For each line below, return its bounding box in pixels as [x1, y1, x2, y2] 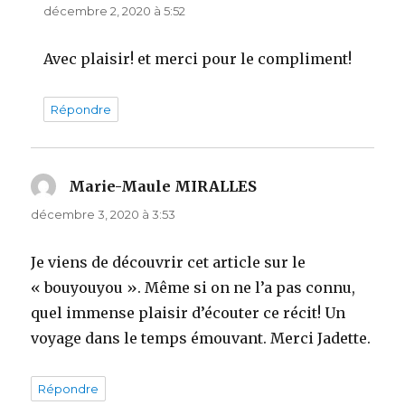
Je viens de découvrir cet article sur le [31, 252, 306, 271]
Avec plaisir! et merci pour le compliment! [43, 49, 353, 68]
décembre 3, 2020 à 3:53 [31, 206, 176, 221]
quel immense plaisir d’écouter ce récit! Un [31, 303, 346, 322]
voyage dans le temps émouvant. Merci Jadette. [31, 328, 372, 347]
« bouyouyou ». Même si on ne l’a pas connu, [31, 278, 356, 297]
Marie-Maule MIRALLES [69, 176, 258, 195]
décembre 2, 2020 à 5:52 [43, 3, 186, 18]
